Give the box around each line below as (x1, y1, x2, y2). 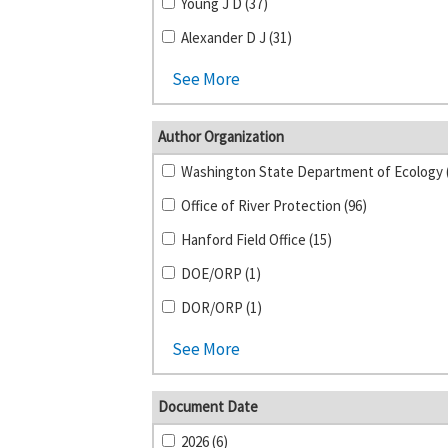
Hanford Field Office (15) (180, 230, 332, 249)
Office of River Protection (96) (180, 196, 367, 215)
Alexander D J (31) (180, 28, 292, 47)
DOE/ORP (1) (180, 264, 261, 283)
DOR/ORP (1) (180, 298, 262, 317)
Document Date (158, 397, 258, 416)
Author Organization (158, 127, 284, 146)
